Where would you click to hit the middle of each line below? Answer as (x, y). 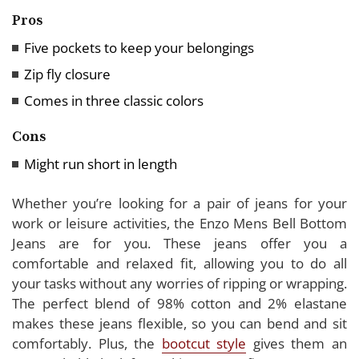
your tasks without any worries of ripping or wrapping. (179, 283)
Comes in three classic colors (114, 100)
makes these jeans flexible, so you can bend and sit (179, 323)
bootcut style (204, 343)
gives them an (297, 343)
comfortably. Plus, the (87, 343)
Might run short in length (101, 163)
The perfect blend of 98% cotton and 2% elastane (179, 303)
